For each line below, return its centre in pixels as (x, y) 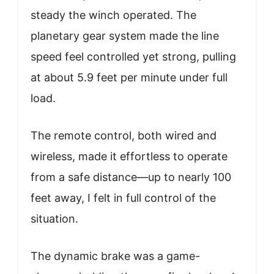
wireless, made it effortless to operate (129, 156)
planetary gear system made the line (125, 35)
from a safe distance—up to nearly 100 (131, 177)
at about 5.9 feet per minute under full (129, 77)
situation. (54, 218)
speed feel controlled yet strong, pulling (133, 56)
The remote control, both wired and (124, 135)
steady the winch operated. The (113, 15)
